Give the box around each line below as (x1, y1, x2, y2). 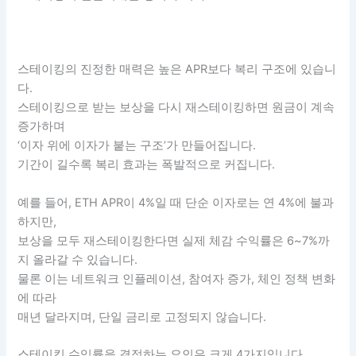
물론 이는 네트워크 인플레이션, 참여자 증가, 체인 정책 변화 (17, 271, 336, 286)
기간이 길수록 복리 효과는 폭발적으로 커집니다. (17, 157, 276, 172)
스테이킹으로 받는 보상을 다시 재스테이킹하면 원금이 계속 (17, 100, 335, 115)
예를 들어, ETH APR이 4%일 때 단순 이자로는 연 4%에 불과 (17, 195, 335, 210)
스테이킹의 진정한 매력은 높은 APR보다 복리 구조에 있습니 (17, 62, 337, 77)
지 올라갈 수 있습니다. (17, 252, 138, 267)
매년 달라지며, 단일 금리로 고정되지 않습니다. (17, 309, 267, 324)
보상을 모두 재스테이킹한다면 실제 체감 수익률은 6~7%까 (17, 233, 331, 248)
